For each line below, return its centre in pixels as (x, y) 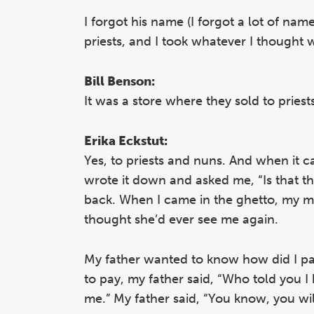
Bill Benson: (120, 82)
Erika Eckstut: (126, 141)
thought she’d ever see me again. (181, 220)
